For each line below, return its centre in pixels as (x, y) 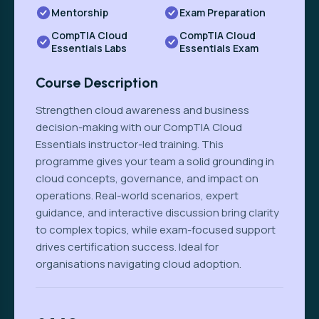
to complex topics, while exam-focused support (156, 229)
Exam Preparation (223, 12)
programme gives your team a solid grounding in (155, 161)
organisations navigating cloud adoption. (138, 263)
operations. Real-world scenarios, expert (137, 195)
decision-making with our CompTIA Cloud (139, 127)
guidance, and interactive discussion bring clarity (157, 212)
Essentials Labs (89, 48)
